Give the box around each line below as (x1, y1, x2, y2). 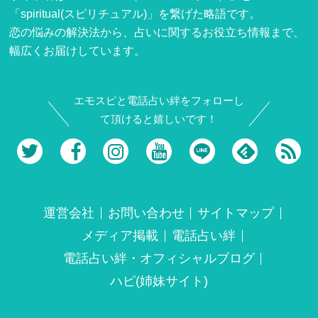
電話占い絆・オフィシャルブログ (62, 251, 255, 266)
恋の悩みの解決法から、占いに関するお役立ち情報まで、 (9, 26, 305, 38)
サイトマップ (197, 206, 275, 221)
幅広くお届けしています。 (9, 44, 146, 57)
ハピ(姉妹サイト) (110, 274, 208, 289)
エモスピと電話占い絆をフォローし (73, 95, 244, 107)
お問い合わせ (107, 206, 185, 221)
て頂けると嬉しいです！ (100, 114, 218, 126)
